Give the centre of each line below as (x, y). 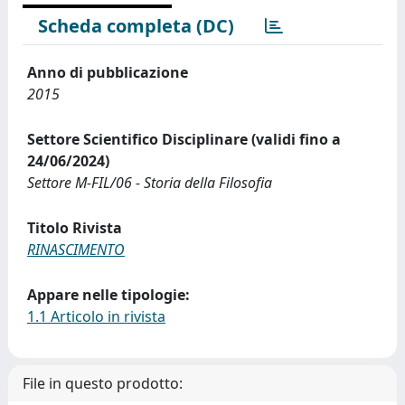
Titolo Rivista (75, 228)
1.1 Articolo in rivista (96, 316)
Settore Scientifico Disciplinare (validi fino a (184, 139)
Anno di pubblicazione (108, 72)
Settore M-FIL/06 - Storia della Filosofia (150, 183)
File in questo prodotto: (103, 383)
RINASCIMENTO (76, 250)
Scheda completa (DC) (136, 26)
